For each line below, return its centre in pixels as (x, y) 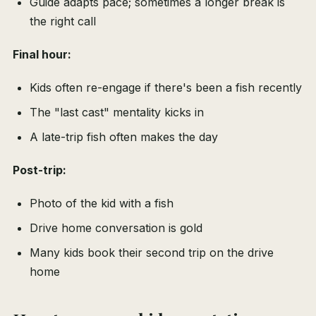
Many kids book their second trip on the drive (152, 253)
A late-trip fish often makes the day (124, 137)
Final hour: (42, 55)
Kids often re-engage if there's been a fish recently (166, 88)
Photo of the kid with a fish (102, 203)
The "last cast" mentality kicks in (117, 113)
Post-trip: (39, 170)
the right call (63, 22)
